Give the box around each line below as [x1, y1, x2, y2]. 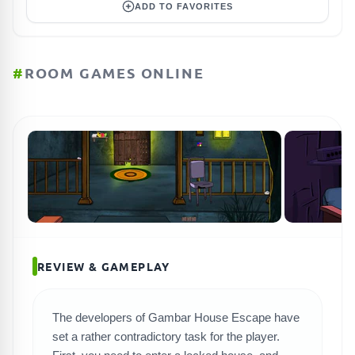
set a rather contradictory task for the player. [52, 330, 280, 343]
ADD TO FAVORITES [134, 2, 234, 11]
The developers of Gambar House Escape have [52, 311, 300, 324]
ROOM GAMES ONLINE [24, 63, 204, 82]
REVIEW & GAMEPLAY [37, 258, 170, 273]
